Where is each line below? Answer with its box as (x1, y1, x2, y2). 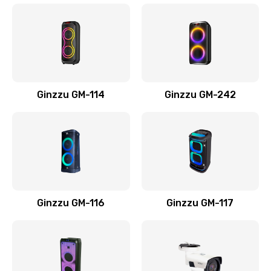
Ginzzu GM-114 (37, 89, 105, 100)
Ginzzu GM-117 (166, 197, 234, 209)
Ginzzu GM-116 (37, 197, 105, 209)
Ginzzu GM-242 (164, 89, 236, 100)
